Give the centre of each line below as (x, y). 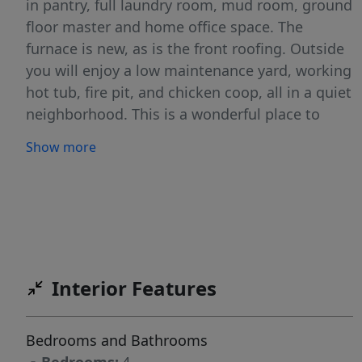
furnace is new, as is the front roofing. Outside (185, 48)
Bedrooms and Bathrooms (117, 341)
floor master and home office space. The (164, 27)
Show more (61, 147)
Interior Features (134, 288)
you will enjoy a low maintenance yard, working (189, 70)
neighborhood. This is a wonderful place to (173, 114)
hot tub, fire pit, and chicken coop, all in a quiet (189, 92)
